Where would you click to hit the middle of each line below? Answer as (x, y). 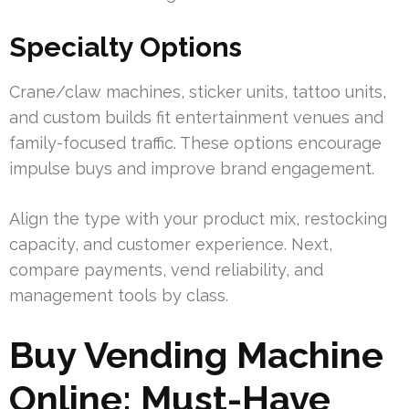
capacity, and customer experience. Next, (171, 245)
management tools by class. (119, 296)
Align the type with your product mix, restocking (198, 219)
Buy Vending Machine (196, 355)
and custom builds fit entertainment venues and (196, 118)
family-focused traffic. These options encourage (195, 143)
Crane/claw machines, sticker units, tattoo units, (198, 92)
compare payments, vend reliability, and (166, 270)
